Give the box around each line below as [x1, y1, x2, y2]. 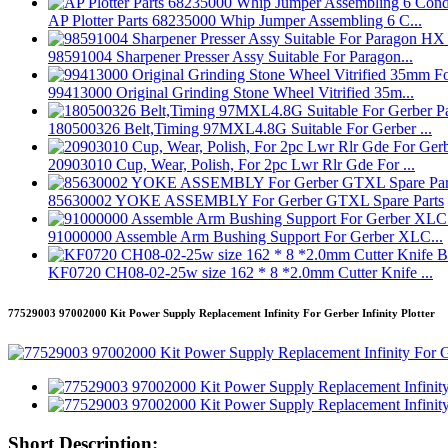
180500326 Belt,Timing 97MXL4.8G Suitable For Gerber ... [48, 120, 432, 138]
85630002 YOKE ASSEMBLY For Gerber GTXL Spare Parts [48, 192, 444, 210]
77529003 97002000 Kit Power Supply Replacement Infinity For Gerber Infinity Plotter [8, 307, 435, 320]
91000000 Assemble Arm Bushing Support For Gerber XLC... [48, 228, 443, 246]
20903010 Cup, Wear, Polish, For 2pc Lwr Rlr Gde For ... [48, 156, 415, 174]
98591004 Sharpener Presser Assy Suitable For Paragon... [48, 48, 413, 66]
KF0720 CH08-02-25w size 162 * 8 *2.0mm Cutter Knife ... [48, 264, 433, 282]
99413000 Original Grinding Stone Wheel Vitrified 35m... [48, 84, 414, 102]
